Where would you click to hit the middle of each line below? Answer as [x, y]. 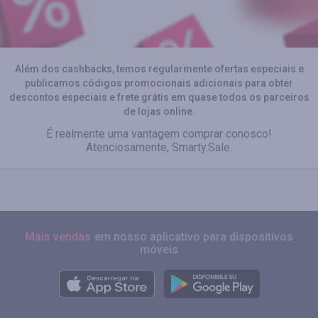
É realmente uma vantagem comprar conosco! [159, 134]
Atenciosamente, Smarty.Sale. [159, 147]
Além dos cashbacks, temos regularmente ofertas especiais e [159, 69]
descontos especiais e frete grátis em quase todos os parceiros [159, 97]
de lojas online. [159, 111]
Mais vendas [58, 237]
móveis [159, 250]
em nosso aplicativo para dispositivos [194, 237]
